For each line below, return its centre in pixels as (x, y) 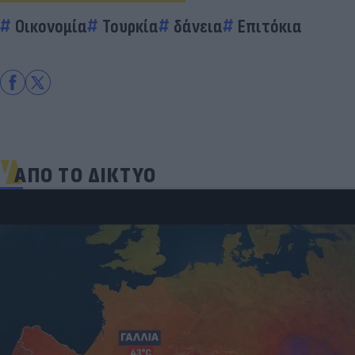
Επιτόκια (270, 26)
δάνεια (198, 26)
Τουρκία (130, 26)
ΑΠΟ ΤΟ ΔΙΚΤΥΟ (86, 175)
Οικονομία (51, 26)
